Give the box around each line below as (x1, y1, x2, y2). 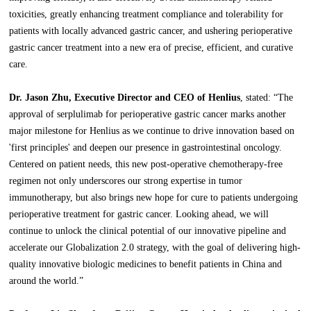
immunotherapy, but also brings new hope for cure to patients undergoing (9, 192, 299, 203)
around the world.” (9, 276, 84, 287)
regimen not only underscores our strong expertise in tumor (9, 176, 243, 187)
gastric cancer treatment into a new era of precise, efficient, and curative (9, 42, 294, 53)
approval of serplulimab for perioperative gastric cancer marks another (9, 109, 287, 120)
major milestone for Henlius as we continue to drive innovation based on (9, 126, 295, 137)
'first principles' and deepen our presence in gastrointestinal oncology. (9, 142, 283, 153)
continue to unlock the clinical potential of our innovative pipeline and (9, 226, 287, 237)
